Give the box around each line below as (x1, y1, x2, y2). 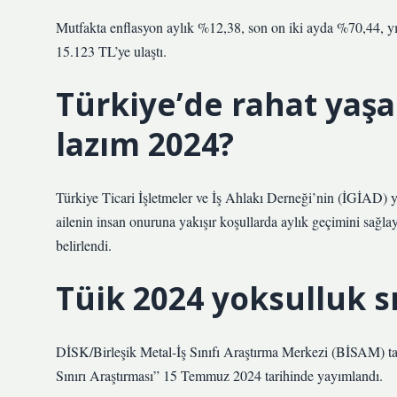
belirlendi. (56, 236, 112, 254)
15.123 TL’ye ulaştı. (56, 42, 167, 60)
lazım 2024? (56, 122, 234, 165)
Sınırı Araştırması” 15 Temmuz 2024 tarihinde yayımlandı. (56, 366, 383, 385)
